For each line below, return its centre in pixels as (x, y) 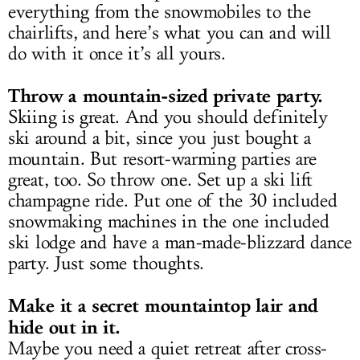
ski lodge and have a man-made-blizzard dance (180, 243)
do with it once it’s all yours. (117, 54)
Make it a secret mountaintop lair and (163, 306)
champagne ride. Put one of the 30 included (173, 201)
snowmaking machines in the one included (169, 222)
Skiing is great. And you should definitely (168, 118)
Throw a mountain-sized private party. (165, 96)
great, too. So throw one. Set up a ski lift (161, 180)
